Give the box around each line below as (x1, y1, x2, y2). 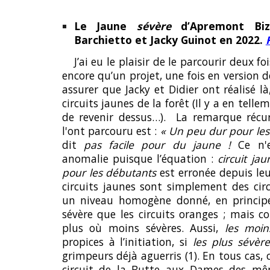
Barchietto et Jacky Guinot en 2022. (74, 32, 263, 47)
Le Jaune (74, 18, 137, 33)
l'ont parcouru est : (61, 123, 160, 138)
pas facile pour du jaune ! (84, 137, 231, 152)
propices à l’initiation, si (61, 234, 193, 249)
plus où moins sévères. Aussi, (61, 220, 225, 235)
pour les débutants (61, 165, 160, 180)
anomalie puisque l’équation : (61, 151, 218, 166)
